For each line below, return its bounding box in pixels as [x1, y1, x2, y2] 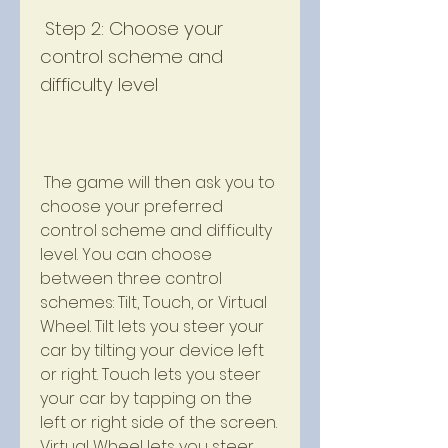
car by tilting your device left [40, 339, 264, 362]
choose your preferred [40, 195, 223, 218]
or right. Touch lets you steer [40, 363, 261, 386]
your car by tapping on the [40, 387, 252, 410]
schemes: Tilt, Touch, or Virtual [40, 291, 267, 314]
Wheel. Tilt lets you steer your [40, 315, 264, 338]
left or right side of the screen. [40, 411, 277, 434]
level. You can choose [40, 243, 212, 266]
